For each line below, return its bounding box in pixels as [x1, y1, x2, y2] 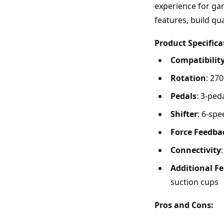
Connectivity [170, 144, 221, 156]
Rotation [170, 72, 206, 84]
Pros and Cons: [154, 199, 213, 211]
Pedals [170, 90, 196, 102]
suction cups [170, 176, 218, 188]
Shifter [170, 108, 197, 120]
